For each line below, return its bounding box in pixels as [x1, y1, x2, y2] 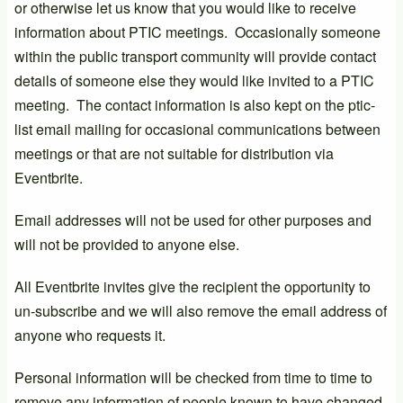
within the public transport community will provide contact [14, 45, 376, 67]
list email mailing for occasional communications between [14, 118, 381, 139]
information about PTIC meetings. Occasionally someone [14, 21, 381, 42]
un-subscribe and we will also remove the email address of [14, 300, 387, 321]
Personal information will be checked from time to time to [14, 366, 372, 388]
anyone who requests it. [14, 324, 166, 345]
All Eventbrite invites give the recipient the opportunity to [14, 275, 371, 297]
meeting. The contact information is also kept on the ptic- [14, 94, 375, 115]
